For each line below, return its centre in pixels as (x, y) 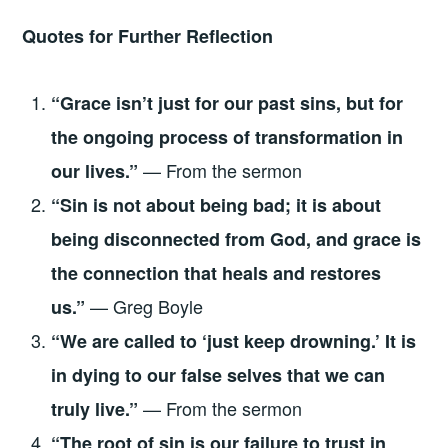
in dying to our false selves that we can (218, 374)
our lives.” (95, 170)
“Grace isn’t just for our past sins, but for (227, 102)
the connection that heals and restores (216, 272)
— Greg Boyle (144, 305)
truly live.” (95, 408)
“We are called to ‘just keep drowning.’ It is (234, 340)
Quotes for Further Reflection (148, 36)
